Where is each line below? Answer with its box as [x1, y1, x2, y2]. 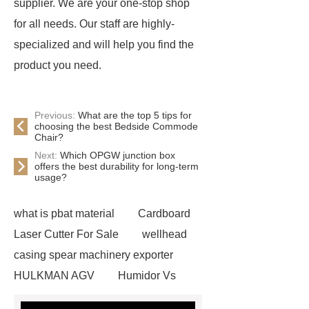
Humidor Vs [118, 270, 176, 281]
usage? [34, 172, 67, 183]
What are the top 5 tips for [78, 110, 192, 121]
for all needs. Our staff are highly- [14, 18, 175, 30]
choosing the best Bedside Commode [34, 121, 198, 132]
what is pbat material [14, 208, 114, 219]
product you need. [14, 59, 101, 71]
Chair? [34, 132, 63, 143]
